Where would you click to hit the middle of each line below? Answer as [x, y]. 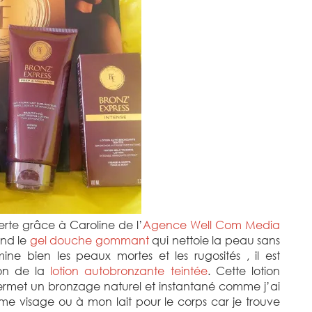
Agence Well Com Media [211, 225]
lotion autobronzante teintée [129, 271]
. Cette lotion [244, 271]
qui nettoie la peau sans [214, 240]
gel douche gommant [89, 240]
